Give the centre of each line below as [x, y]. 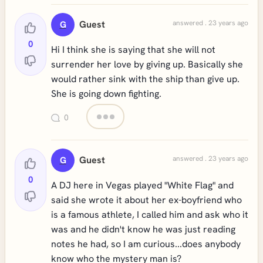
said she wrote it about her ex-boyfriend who [146, 200]
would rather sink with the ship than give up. [145, 79]
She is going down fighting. [106, 94]
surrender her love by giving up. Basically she [147, 64]
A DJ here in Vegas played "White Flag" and [142, 185]
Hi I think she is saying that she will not [133, 50]
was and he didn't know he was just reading [143, 229]
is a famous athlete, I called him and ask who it [150, 215]
